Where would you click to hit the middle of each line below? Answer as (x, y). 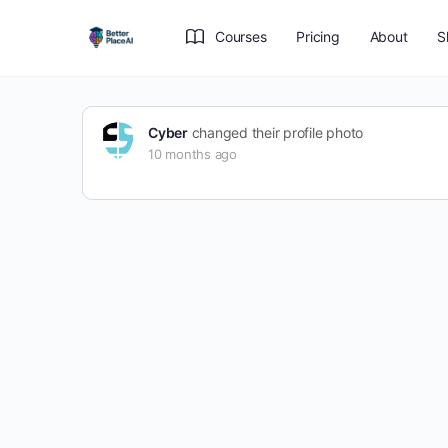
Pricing (318, 36)
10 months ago (192, 154)
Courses (241, 36)
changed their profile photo (275, 132)
